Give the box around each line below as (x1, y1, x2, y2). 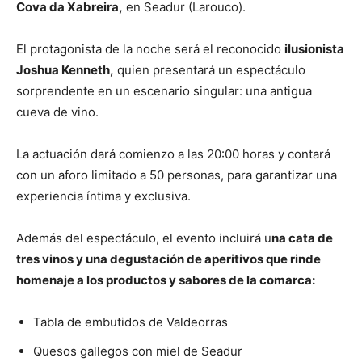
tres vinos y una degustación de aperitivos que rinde (16, 251, 321, 267)
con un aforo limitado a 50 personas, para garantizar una (16, 167, 337, 183)
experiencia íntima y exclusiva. (16, 188, 191, 204)
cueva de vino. (16, 104, 99, 120)
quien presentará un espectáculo (114, 62, 305, 78)
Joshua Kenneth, (16, 62, 114, 78)
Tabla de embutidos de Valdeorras (33, 314, 228, 330)
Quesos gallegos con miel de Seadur (33, 343, 242, 360)
